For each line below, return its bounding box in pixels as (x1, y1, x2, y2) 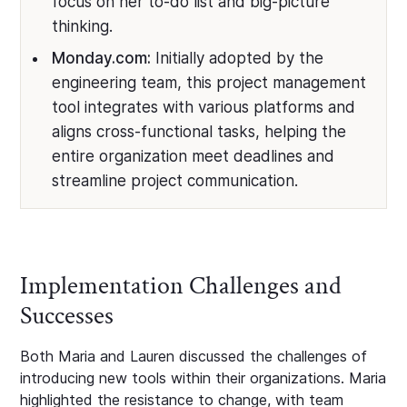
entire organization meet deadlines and (52, 146, 335, 165)
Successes (20, 298, 114, 333)
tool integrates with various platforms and (52, 97, 356, 116)
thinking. (52, 16, 114, 35)
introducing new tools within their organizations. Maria (20, 368, 387, 387)
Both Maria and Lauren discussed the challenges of (20, 346, 368, 365)
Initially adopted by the (151, 48, 324, 67)
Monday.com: (52, 48, 152, 67)
